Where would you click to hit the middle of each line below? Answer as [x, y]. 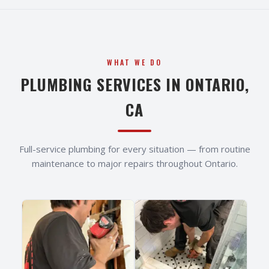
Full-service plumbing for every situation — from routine [134, 149]
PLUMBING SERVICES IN [103, 85]
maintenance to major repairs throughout [118, 164]
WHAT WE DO [134, 62]
